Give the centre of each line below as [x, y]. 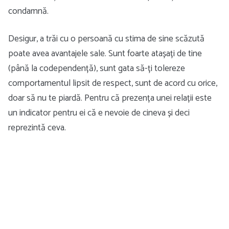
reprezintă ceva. [37, 128]
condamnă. [28, 11]
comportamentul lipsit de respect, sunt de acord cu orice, [113, 83]
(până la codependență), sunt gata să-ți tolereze [97, 68]
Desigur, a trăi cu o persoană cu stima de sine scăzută [106, 39]
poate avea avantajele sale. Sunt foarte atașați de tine [105, 54]
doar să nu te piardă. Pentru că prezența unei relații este [110, 98]
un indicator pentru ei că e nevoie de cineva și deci [99, 113]
